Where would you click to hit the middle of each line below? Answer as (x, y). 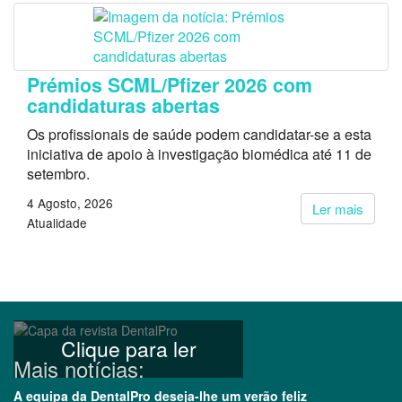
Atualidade (57, 223)
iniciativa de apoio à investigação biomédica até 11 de (199, 154)
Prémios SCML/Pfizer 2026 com (170, 85)
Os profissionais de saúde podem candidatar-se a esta (199, 135)
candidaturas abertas (123, 106)
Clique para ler (128, 349)
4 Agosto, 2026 (70, 203)
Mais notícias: (79, 369)
